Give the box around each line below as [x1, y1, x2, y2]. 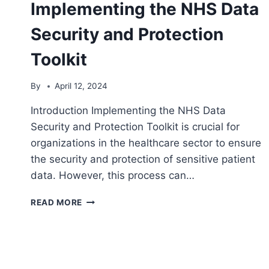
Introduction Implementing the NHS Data [31, 104, 226, 117]
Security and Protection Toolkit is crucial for [31, 121, 240, 133]
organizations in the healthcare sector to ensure [31, 137, 261, 150]
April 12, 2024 [55, 81, 108, 91]
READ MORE [31, 198, 83, 208]
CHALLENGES [82, 195, 141, 205]
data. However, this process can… [31, 169, 195, 182]
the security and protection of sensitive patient [31, 153, 255, 166]
